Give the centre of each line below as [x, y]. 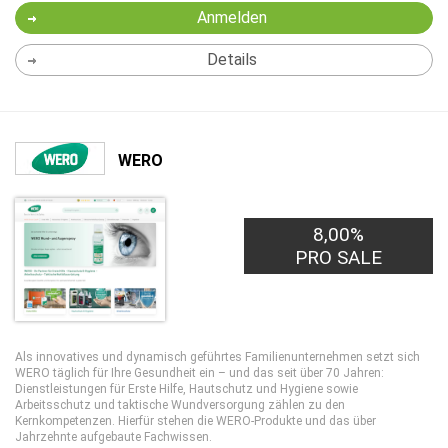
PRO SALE [339, 257]
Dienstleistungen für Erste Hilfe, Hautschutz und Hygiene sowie [186, 389]
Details [231, 59]
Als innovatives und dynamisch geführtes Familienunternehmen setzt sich [217, 357]
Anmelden [231, 17]
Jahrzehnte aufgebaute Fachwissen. [113, 437]
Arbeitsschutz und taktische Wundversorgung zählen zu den [180, 405]
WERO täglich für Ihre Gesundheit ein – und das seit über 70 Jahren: [199, 373]
